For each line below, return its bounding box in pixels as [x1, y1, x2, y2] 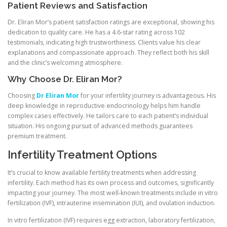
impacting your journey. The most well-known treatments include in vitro [8, 188, 218, 198]
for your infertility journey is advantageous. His [79, 91, 216, 100]
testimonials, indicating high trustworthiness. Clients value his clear [8, 37, 201, 47]
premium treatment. [8, 132, 67, 141]
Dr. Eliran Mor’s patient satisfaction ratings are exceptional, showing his [8, 17, 214, 26]
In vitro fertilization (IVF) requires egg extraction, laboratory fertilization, [8, 215, 215, 224]
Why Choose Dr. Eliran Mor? [8, 74, 122, 85]
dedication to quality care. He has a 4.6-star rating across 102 [8, 27, 185, 36]
